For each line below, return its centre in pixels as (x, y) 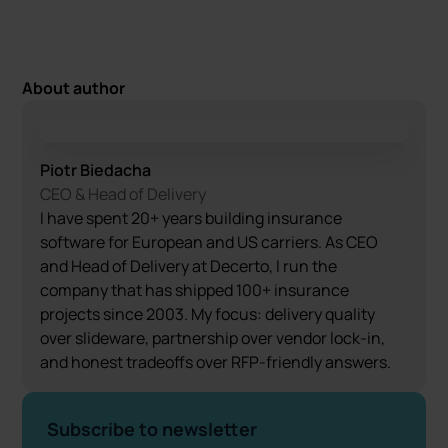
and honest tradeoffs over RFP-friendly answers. (216, 362)
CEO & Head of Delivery (123, 194)
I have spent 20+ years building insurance (191, 218)
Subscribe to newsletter (152, 429)
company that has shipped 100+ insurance (195, 290)
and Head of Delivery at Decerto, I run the (189, 266)
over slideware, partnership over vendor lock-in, (213, 338)
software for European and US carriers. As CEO (209, 242)
